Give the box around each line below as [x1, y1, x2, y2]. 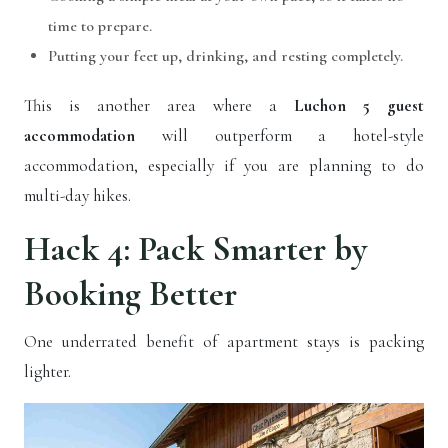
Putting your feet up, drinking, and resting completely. [48, 46, 407, 66]
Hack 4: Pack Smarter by [24, 228, 367, 270]
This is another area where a [24, 95, 294, 116]
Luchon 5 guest [294, 95, 424, 116]
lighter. [24, 361, 71, 382]
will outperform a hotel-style [161, 125, 424, 146]
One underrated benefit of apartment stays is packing [24, 331, 424, 352]
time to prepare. [48, 16, 156, 36]
